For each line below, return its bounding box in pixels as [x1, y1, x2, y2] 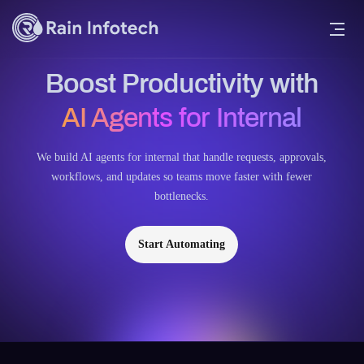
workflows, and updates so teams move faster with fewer [51, 171, 313, 183]
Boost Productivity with [45, 69, 318, 98]
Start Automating [138, 238, 226, 250]
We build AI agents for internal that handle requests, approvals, [37, 151, 327, 163]
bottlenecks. [154, 190, 210, 202]
